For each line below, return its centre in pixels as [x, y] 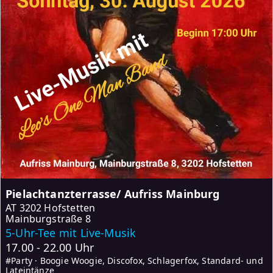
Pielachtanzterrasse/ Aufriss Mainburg [113, 193]
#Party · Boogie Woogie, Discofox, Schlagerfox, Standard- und [134, 260]
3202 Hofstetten [57, 207]
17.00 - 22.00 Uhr [50, 247]
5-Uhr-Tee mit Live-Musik [71, 232]
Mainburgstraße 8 [48, 218]
